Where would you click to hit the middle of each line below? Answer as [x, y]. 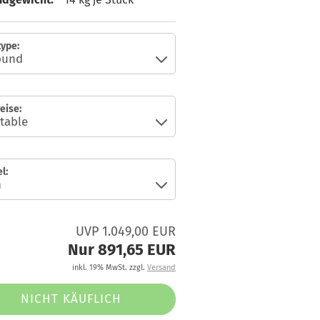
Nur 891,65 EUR [122, 250]
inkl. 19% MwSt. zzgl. [110, 267]
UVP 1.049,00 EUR [126, 231]
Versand [161, 267]
